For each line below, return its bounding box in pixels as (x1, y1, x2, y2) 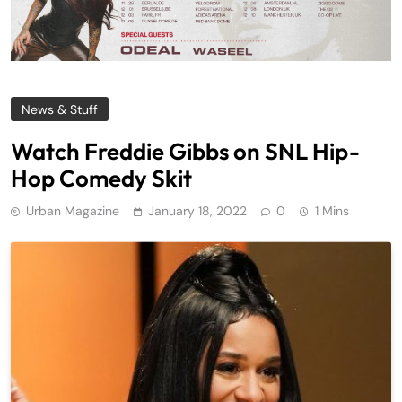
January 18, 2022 (148, 203, 247, 220)
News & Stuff (22, 101, 98, 118)
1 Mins (315, 203, 349, 220)
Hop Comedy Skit (11, 163, 192, 194)
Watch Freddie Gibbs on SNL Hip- (11, 136, 360, 167)
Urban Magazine (26, 203, 119, 220)
